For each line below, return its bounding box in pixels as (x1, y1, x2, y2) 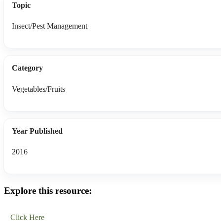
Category (12, 64, 43, 73)
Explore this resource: (4, 185, 92, 196)
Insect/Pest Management (12, 22, 87, 31)
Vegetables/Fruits (12, 84, 65, 93)
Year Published (12, 126, 63, 135)
